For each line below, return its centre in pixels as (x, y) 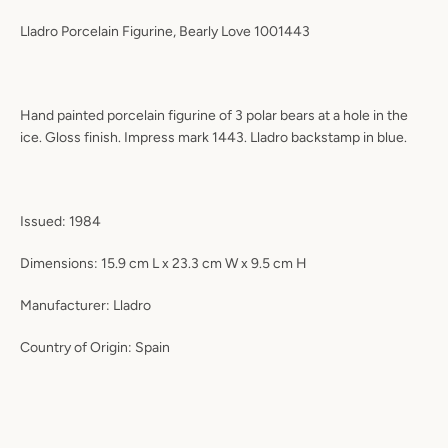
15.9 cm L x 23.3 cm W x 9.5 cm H (202, 263)
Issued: (43, 221)
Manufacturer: (65, 305)
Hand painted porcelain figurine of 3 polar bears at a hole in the (214, 115)
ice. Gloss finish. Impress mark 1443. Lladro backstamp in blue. (213, 137)
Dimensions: (59, 263)
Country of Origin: (76, 347)
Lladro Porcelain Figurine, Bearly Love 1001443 (165, 31)
